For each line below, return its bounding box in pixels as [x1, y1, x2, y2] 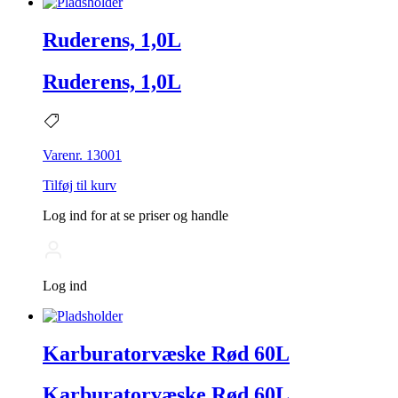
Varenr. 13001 [43, 147, 122, 163]
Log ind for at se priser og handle [43, 207, 228, 223]
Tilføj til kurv [43, 177, 116, 193]
